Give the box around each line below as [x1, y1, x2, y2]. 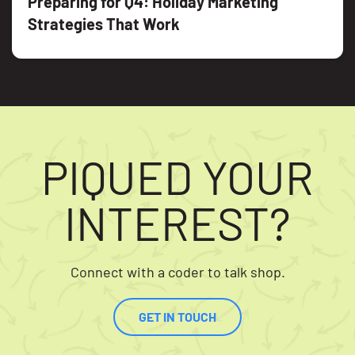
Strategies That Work [28, 13, 180, 33]
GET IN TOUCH [139, 309, 216, 324]
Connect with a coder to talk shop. [70, 263, 285, 281]
